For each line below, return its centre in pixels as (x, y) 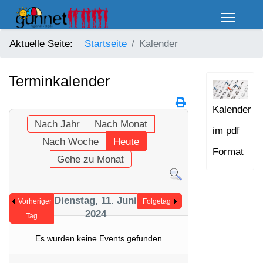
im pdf (226, 130)
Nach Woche (70, 142)
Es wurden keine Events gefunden (99, 238)
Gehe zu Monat (91, 159)
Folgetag (156, 201)
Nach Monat (121, 124)
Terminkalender (59, 81)
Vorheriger (35, 201)
